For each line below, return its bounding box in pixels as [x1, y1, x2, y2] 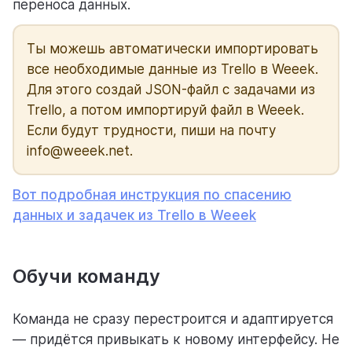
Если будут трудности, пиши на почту [27, 123, 276, 139]
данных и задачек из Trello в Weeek [13, 207, 256, 224]
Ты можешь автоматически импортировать [27, 41, 318, 57]
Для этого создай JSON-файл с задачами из [27, 82, 315, 98]
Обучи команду [13, 265, 160, 288]
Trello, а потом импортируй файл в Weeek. [27, 102, 304, 119]
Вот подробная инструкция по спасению [13, 187, 291, 203]
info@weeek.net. [27, 143, 133, 159]
